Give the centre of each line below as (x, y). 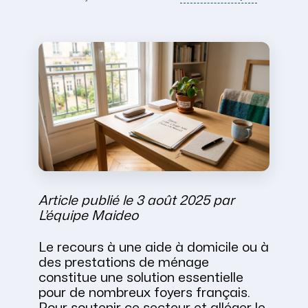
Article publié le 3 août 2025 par (136, 201)
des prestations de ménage (124, 263)
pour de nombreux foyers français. (144, 293)
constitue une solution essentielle (141, 278)
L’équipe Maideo (88, 216)
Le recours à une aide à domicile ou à (154, 248)
